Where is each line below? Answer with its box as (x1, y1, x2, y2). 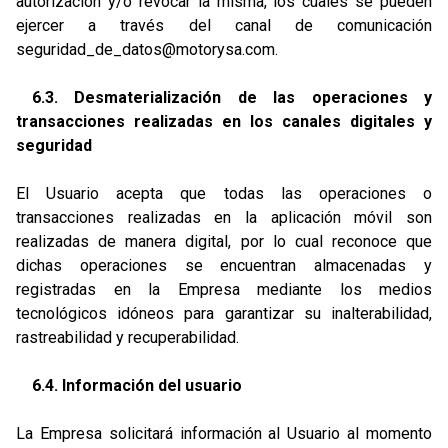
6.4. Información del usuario (32, 376, 242, 395)
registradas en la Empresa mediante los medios (16, 280, 432, 299)
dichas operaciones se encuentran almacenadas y (16, 256, 432, 275)
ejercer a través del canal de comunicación (16, 16, 432, 35)
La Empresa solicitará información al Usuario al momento (16, 424, 432, 443)
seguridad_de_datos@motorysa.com (16, 40, 275, 59)
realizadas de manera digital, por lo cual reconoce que (16, 232, 432, 251)
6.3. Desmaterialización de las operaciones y (32, 88, 432, 107)
